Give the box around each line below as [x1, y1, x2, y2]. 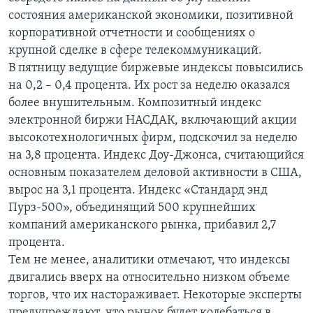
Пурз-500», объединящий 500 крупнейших [8, 201, 256, 214]
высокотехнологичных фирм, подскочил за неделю [8, 131, 298, 145]
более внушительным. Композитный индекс [8, 96, 261, 110]
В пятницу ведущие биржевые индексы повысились [8, 61, 303, 75]
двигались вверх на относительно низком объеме [8, 270, 290, 284]
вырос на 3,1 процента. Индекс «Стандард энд [8, 183, 268, 197]
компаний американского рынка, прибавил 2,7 [8, 218, 276, 232]
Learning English [13, 18, 95, 31]
